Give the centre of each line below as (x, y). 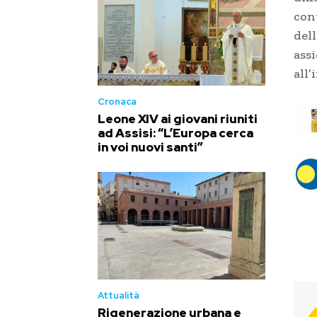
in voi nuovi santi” (150, 148)
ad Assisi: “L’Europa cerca (175, 133)
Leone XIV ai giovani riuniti (178, 119)
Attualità (119, 295)
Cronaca (117, 102)
